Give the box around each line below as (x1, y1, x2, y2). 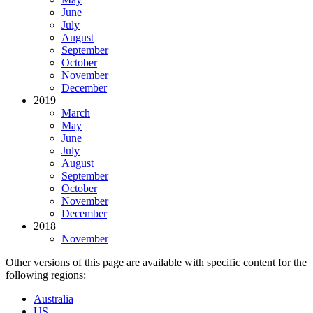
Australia (34, 292, 73, 305)
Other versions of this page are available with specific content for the (6, 256, 307, 268)
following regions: (6, 268, 86, 281)
